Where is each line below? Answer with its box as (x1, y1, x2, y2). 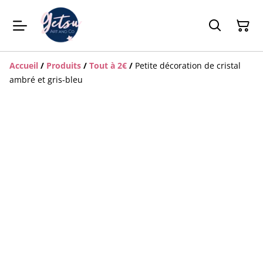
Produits (46, 60, 81, 72)
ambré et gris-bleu (9, 74, 83, 86)
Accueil (9, 60, 38, 72)
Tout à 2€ (89, 60, 127, 72)
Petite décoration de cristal (135, 60, 241, 72)
